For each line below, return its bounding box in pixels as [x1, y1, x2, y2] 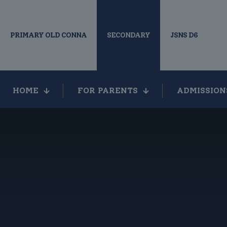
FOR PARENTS [78, 86, 138, 95]
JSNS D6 [170, 31, 198, 40]
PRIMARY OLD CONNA [10, 31, 87, 40]
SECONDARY [107, 31, 150, 40]
